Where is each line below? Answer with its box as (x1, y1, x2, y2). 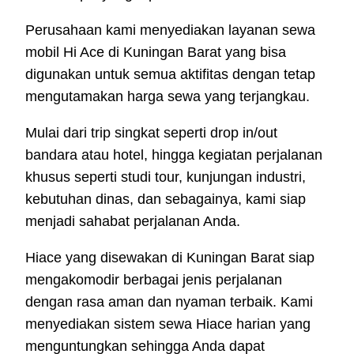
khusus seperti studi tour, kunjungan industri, (25, 168, 306, 185)
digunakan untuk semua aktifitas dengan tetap (25, 66, 315, 82)
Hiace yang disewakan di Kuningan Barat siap (25, 249, 314, 265)
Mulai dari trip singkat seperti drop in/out (25, 124, 277, 141)
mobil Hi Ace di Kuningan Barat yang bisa (25, 43, 286, 60)
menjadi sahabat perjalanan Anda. (25, 213, 240, 229)
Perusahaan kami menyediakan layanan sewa (25, 21, 315, 38)
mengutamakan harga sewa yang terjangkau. (25, 88, 310, 104)
